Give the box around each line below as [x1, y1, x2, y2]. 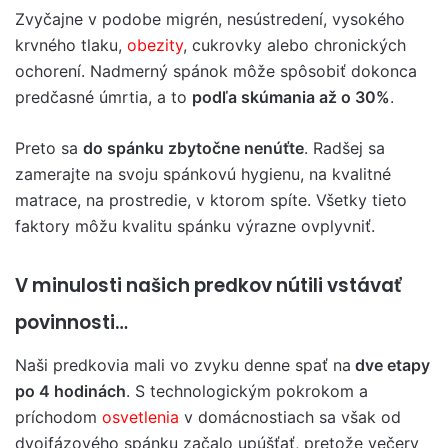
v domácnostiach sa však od [179, 406, 401, 427]
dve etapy [351, 354, 430, 375]
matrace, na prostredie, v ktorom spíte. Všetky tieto [15, 190, 407, 210]
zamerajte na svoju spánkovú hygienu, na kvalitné [15, 164, 391, 184]
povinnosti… [15, 309, 128, 336]
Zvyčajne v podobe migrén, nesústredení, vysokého [15, 9, 405, 29]
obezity [127, 35, 183, 55]
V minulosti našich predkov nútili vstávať [15, 272, 401, 299]
